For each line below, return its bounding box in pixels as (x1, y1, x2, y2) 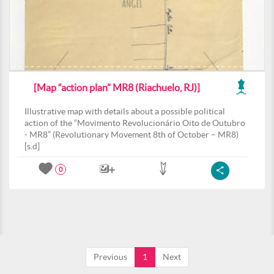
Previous (93, 252, 127, 262)
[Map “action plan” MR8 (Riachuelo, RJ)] (34, 82, 200, 93)
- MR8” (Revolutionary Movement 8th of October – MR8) (24, 130, 239, 139)
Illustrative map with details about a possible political (24, 106, 225, 116)
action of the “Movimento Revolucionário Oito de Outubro (24, 118, 245, 128)
